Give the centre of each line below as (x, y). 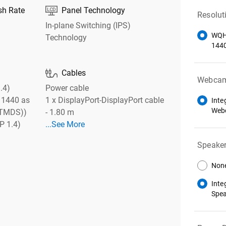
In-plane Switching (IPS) (88, 26)
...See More (65, 125)
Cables (73, 73)
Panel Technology (93, 11)
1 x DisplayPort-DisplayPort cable (104, 100)
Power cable (67, 88)
